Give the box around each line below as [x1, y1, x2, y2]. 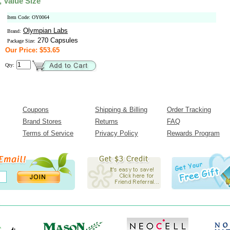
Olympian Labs [23, 27, 68, 34]
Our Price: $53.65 [5, 46, 60, 54]
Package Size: [7, 38, 35, 44]
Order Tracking [167, 106, 211, 113]
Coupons [23, 106, 49, 113]
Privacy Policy [95, 129, 138, 137]
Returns [95, 118, 118, 125]
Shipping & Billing [95, 106, 147, 113]
